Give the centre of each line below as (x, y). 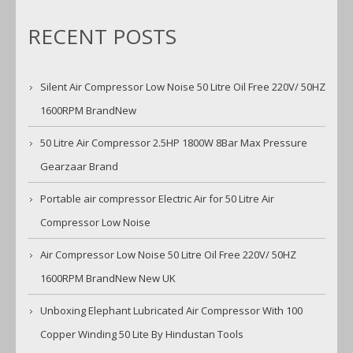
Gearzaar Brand (79, 167)
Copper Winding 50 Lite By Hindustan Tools (142, 334)
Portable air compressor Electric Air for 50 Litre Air (157, 199)
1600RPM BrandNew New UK (108, 279)
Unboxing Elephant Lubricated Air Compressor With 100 (171, 311)
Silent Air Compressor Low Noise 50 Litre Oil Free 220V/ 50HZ (183, 87)
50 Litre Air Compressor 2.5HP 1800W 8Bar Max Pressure (174, 143)
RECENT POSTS (102, 37)
